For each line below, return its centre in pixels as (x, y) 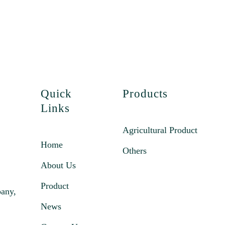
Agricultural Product (160, 130)
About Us (58, 165)
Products (145, 93)
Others (134, 151)
